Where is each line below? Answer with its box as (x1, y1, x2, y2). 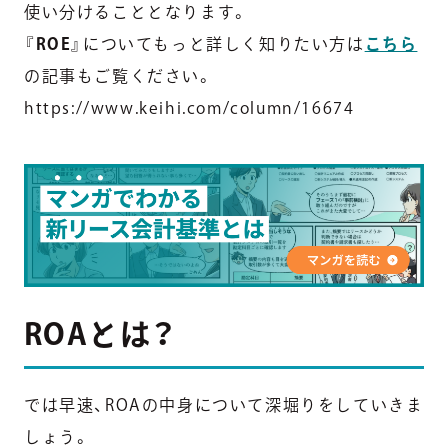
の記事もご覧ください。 (24, 67, 214, 84)
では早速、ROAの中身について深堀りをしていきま (24, 396, 424, 413)
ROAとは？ (24, 318, 177, 349)
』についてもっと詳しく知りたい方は (71, 35, 365, 52)
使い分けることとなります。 (24, 3, 249, 20)
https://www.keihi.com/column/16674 (24, 99, 355, 116)
